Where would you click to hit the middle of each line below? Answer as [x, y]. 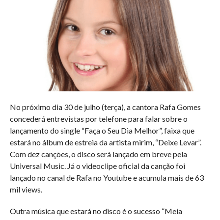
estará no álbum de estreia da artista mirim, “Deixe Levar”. [105, 142]
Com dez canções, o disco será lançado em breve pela [98, 154]
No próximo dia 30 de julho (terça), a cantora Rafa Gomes [105, 107]
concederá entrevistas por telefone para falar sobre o [98, 119]
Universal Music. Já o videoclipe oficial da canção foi [97, 166]
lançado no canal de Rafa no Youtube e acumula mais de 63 [107, 178]
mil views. [26, 190]
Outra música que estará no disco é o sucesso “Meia [96, 211]
